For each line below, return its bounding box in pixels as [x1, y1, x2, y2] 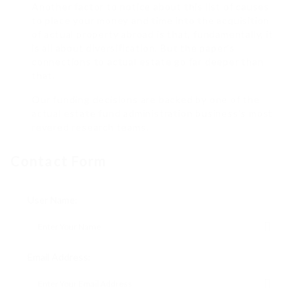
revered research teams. [32, 121, 149, 133]
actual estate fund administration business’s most [32, 107, 274, 120]
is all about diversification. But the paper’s [32, 42, 235, 54]
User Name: [27, 194, 78, 206]
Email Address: [27, 251, 91, 263]
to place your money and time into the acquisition [32, 14, 270, 27]
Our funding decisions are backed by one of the [32, 93, 260, 106]
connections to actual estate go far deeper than [32, 56, 264, 68]
